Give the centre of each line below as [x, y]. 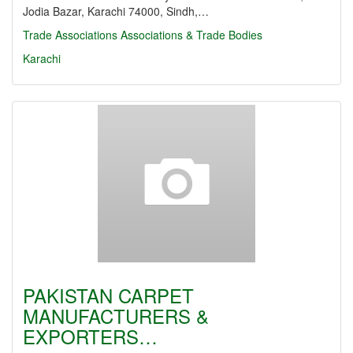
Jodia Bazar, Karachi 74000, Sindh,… [116, 11]
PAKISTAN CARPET [108, 295]
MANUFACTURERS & [116, 316]
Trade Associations [70, 35]
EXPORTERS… [90, 336]
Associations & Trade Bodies [191, 35]
